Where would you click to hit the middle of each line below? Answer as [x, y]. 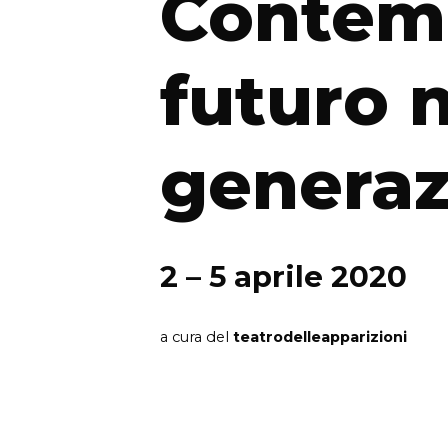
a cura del [196, 337]
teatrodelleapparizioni [320, 337]
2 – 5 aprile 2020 [283, 277]
